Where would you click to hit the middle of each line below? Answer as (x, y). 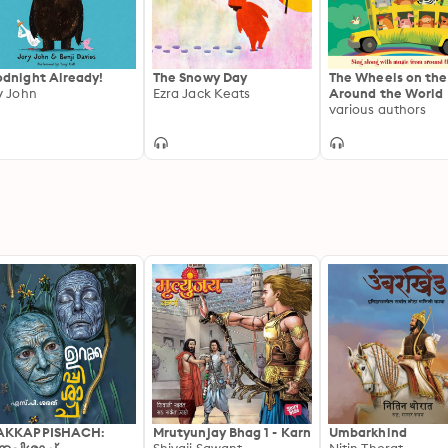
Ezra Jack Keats (202, 93)
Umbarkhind (368, 432)
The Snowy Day (200, 77)
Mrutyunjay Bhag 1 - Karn (232, 432)
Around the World (386, 93)
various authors (378, 109)
